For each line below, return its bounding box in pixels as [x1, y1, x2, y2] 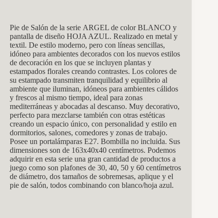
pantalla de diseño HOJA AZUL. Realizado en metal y [10, 32, 178, 40]
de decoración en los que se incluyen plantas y [10, 58, 151, 67]
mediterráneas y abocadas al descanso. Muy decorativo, [10, 102, 180, 110]
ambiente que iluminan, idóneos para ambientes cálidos [10, 84, 178, 93]
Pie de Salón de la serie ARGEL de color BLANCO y [10, 23, 177, 32]
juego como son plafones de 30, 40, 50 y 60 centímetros [10, 163, 181, 172]
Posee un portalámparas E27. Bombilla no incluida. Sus [10, 137, 180, 145]
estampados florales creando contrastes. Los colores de [10, 67, 177, 75]
